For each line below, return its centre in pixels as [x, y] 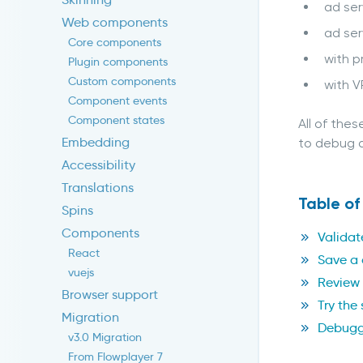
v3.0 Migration [105, 337]
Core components [115, 43]
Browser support [110, 295]
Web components [115, 23]
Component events [117, 101]
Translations [98, 188]
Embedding [96, 143]
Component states [116, 120]
